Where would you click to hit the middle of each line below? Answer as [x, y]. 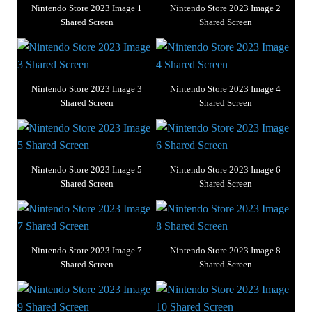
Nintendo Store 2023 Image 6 [225, 170]
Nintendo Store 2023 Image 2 [225, 8]
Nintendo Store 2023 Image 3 [87, 89]
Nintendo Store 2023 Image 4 [225, 89]
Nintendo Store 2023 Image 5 [87, 170]
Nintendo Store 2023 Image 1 [87, 8]
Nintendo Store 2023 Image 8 [225, 251]
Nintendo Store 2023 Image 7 [87, 251]
